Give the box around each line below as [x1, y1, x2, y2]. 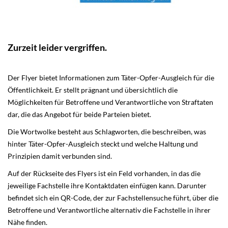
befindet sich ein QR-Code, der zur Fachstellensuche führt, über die [8, 193, 218, 202]
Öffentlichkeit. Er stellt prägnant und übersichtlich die [8, 85, 178, 94]
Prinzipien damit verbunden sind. [8, 152, 112, 160]
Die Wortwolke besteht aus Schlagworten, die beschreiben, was [8, 127, 206, 136]
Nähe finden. [8, 218, 47, 226]
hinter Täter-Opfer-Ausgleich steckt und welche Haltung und [8, 139, 198, 148]
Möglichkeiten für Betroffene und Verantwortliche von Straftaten [8, 98, 213, 106]
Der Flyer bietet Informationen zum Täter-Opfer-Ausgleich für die [8, 73, 214, 82]
